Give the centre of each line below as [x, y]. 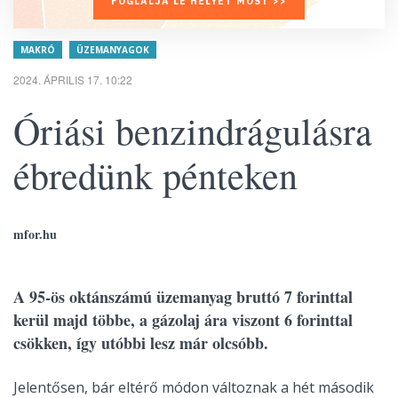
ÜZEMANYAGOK [113, 50]
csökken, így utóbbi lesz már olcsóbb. [141, 343]
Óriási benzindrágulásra [193, 131]
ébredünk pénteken [155, 175]
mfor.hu [35, 234]
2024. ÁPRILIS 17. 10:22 [73, 80]
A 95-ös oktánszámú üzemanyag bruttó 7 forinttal [183, 297]
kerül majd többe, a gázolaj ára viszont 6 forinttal [183, 320]
